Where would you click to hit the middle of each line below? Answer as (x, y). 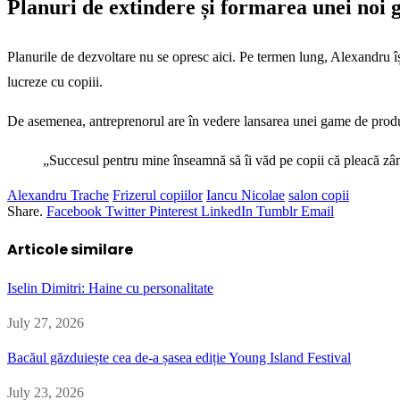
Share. (25, 212)
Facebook (74, 212)
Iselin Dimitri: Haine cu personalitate (110, 287)
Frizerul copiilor (158, 196)
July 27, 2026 (46, 322)
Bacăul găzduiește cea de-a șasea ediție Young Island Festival (179, 358)
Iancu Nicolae (246, 196)
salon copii (319, 196)
